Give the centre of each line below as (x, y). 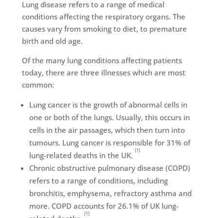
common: (38, 85)
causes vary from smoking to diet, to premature (104, 29)
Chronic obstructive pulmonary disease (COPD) (109, 168)
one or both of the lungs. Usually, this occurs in (109, 117)
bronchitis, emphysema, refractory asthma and (110, 193)
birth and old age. (52, 41)
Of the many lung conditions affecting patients (102, 60)
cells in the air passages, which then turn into (107, 130)
